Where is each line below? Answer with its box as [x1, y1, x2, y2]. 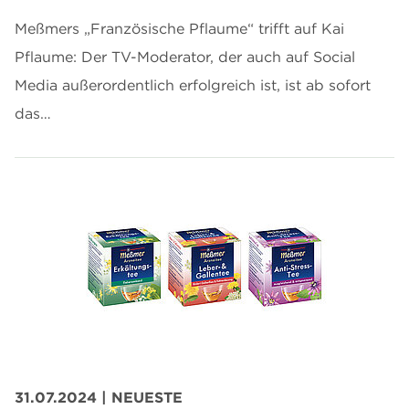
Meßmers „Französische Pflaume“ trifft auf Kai [15, 18, 344, 37]
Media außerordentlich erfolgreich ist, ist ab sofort [15, 75, 371, 94]
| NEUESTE [101, 387, 183, 406]
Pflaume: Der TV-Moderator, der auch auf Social [15, 47, 355, 66]
